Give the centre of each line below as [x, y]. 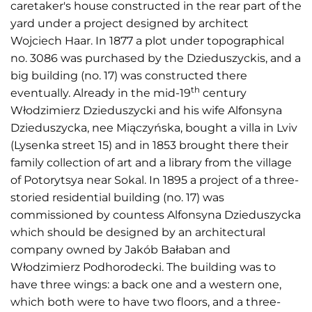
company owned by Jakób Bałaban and [120, 250]
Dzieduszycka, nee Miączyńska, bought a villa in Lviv [154, 128]
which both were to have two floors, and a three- [146, 302]
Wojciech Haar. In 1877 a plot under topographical [147, 41]
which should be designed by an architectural [138, 232]
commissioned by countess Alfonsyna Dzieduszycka [156, 215]
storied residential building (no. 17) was [117, 197]
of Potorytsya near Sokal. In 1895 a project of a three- [155, 180]
